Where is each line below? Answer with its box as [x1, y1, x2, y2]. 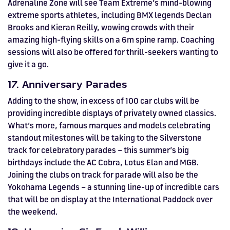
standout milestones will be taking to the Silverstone [8, 132, 202, 143]
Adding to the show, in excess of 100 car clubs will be [8, 95, 199, 106]
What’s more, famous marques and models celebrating [8, 120, 210, 131]
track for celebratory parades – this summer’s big [8, 145, 189, 156]
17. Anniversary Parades [8, 79, 127, 90]
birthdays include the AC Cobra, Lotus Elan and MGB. [8, 157, 199, 168]
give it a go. [8, 59, 49, 70]
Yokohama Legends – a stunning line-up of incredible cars [8, 182, 219, 193]
